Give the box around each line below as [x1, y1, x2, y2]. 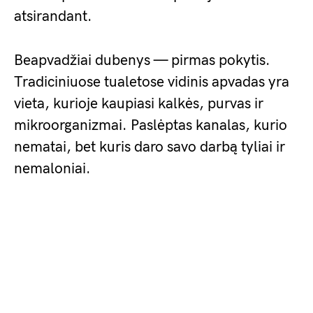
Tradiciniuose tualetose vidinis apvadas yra [14, 73, 289, 91]
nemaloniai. [14, 160, 91, 177]
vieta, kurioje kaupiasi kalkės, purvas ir [14, 95, 263, 112]
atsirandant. [14, 8, 92, 25]
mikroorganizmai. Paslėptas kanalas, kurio [14, 117, 287, 134]
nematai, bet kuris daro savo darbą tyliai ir [14, 138, 285, 156]
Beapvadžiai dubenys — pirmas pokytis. [14, 52, 270, 69]
